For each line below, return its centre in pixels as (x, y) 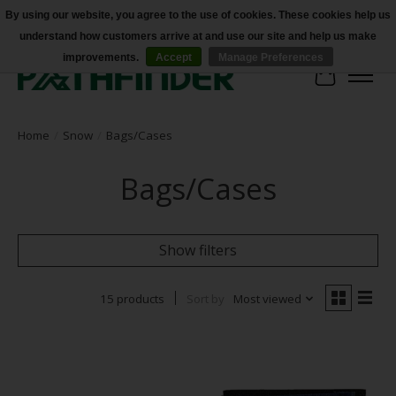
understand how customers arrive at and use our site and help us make (198, 36)
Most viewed (267, 298)
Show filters (198, 250)
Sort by (205, 298)
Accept (174, 57)
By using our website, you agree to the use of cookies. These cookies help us (198, 15)
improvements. (102, 57)
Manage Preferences (271, 57)
